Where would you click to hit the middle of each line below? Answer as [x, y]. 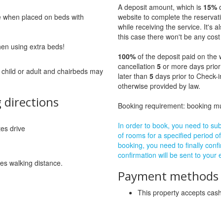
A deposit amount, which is [161, 7]
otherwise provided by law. [159, 86]
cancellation [137, 66]
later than [134, 76]
